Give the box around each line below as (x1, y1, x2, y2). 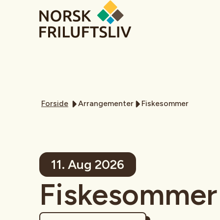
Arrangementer (78, 99, 134, 108)
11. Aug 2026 (51, 157, 124, 172)
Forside (41, 99, 68, 108)
